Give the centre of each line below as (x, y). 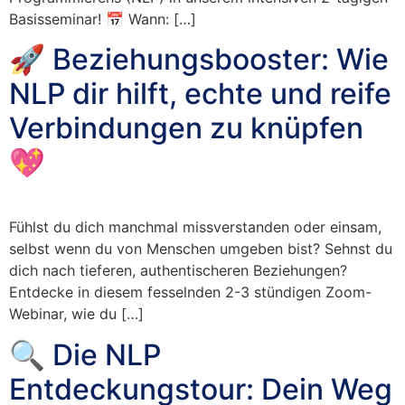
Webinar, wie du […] (76, 314)
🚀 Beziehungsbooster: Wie (199, 60)
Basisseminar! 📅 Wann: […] (103, 19)
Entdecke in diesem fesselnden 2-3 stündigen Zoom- (190, 292)
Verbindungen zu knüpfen (186, 128)
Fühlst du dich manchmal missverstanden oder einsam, (195, 227)
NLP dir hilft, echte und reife (200, 94)
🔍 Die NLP (85, 354)
